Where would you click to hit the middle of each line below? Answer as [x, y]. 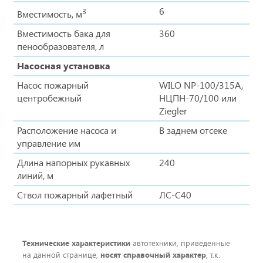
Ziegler [173, 110]
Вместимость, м [50, 14]
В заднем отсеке [193, 130]
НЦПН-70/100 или [198, 97]
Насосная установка [64, 65]
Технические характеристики [76, 243]
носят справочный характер [153, 254]
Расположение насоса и [67, 130]
